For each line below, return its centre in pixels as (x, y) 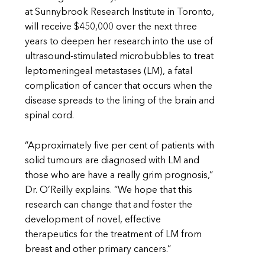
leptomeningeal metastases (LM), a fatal (109, 71)
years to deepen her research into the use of (119, 42)
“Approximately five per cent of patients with (119, 146)
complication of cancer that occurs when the (119, 86)
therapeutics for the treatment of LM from (113, 235)
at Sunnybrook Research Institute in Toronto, (119, 12)
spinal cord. (49, 116)
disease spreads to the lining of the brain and (120, 101)
